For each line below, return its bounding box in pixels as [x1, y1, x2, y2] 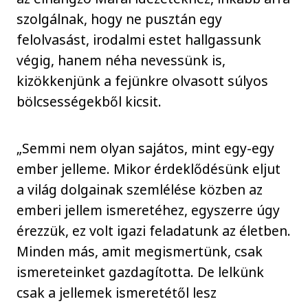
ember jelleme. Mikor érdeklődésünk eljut [16, 159, 281, 179]
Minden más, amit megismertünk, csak [16, 242, 263, 261]
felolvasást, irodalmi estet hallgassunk [16, 30, 262, 49]
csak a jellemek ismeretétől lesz [16, 283, 217, 302]
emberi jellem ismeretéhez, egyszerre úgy [16, 201, 280, 220]
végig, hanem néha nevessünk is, [16, 50, 226, 69]
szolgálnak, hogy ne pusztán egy [16, 9, 223, 28]
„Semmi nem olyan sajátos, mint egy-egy [16, 139, 275, 158]
